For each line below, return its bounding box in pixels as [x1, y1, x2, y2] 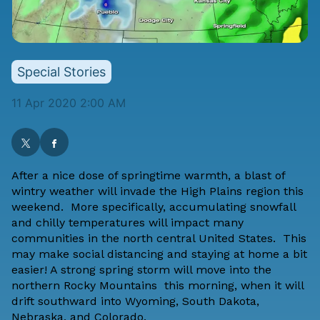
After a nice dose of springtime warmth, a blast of [11, 169, 285, 183]
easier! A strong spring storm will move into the [11, 263, 271, 277]
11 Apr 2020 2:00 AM [11, 96, 126, 111]
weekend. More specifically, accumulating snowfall [11, 200, 296, 214]
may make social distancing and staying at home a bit [11, 247, 307, 261]
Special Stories [17, 64, 106, 80]
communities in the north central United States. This [11, 231, 306, 246]
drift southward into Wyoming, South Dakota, [11, 294, 259, 309]
